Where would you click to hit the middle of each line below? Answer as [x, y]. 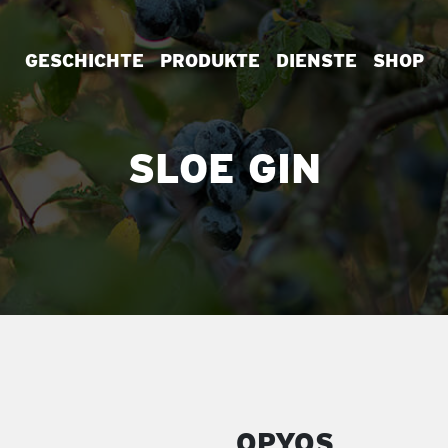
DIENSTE [316, 61]
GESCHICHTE [84, 61]
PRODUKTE [209, 61]
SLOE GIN [224, 169]
